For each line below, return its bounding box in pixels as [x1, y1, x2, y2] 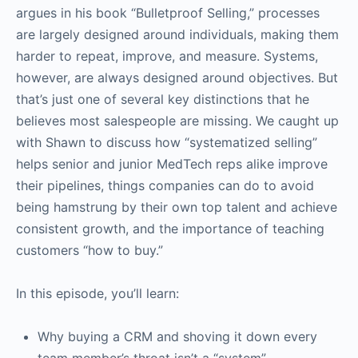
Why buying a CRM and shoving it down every [38, 328, 317, 344]
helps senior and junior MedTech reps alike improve [16, 156, 328, 172]
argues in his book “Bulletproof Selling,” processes [16, 5, 320, 21]
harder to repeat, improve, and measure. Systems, [16, 48, 318, 64]
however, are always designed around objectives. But [16, 70, 338, 86]
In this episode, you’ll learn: [16, 285, 179, 301]
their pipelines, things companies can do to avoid [16, 177, 314, 193]
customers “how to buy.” [16, 242, 171, 258]
